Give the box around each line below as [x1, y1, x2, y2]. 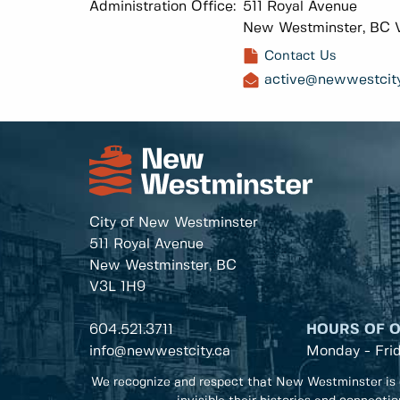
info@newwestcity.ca [89, 345, 230, 359]
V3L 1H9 [89, 280, 146, 295]
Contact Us [264, 50, 337, 63]
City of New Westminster [89, 216, 258, 230]
